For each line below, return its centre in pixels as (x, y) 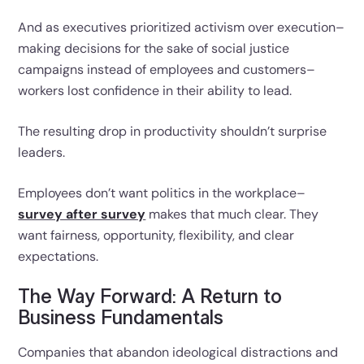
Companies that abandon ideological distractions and (178, 352)
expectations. (58, 256)
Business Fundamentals (121, 318)
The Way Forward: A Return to (150, 297)
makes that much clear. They (232, 214)
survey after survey (82, 214)
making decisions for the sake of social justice (154, 48)
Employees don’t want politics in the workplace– (162, 193)
